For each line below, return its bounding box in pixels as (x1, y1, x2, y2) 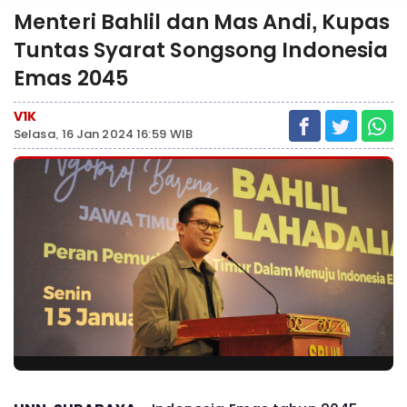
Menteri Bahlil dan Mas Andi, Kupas (14, 7, 391, 36)
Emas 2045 (14, 64, 128, 93)
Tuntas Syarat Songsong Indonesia (14, 35, 389, 65)
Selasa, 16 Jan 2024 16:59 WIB (14, 125, 193, 143)
